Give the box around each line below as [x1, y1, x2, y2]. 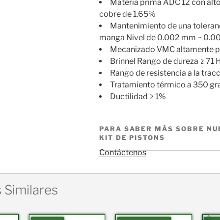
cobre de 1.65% [99, 9, 156, 19]
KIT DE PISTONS [99, 133, 165, 141]
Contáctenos [99, 147, 146, 157]
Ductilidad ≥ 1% [110, 92, 166, 102]
